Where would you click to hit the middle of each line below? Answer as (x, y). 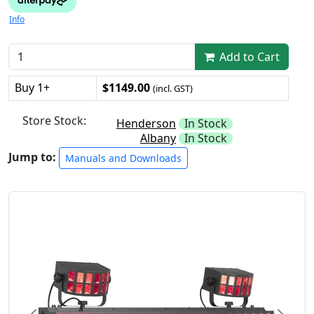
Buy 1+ (32, 87)
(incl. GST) (173, 88)
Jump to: (34, 157)
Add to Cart (248, 56)
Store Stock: (54, 120)
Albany (158, 138)
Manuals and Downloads (123, 158)
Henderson (146, 123)
